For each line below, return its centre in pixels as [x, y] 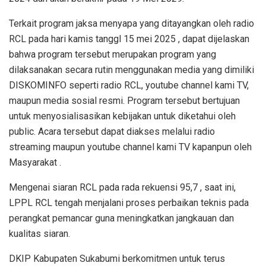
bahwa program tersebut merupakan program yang [113, 54]
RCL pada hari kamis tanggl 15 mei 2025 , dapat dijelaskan [129, 39]
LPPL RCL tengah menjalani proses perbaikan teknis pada [129, 202]
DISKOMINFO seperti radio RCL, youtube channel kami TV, [129, 85]
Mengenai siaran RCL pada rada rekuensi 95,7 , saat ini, [122, 187]
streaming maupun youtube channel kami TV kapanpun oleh [130, 147]
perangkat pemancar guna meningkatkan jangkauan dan [121, 218]
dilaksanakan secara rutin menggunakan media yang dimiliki [132, 69]
